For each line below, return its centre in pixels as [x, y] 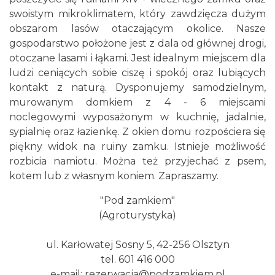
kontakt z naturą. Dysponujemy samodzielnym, [137, 87]
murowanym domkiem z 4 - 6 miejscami [137, 102]
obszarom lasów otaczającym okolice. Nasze [137, 29]
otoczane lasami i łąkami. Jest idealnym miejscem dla [137, 58]
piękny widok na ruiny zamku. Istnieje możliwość [137, 146]
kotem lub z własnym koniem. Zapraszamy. [114, 176]
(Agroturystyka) [137, 215]
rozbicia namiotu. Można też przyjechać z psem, [137, 161]
